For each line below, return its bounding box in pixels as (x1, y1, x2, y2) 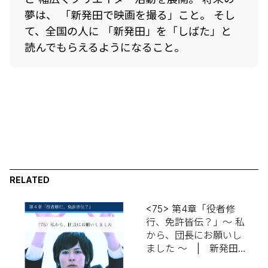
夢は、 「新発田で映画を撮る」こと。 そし (25, 9, 235, 22)
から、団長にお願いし (146, 229, 242, 241)
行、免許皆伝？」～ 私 (146, 216, 245, 228)
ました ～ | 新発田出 (146, 242, 248, 254)
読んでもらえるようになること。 (25, 41, 185, 54)
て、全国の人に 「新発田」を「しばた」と (25, 25, 232, 38)
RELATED (10, 175, 50, 185)
